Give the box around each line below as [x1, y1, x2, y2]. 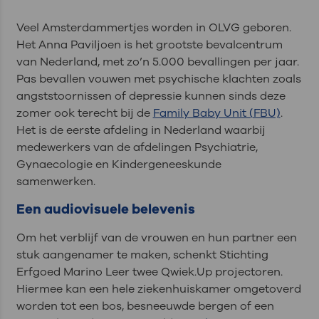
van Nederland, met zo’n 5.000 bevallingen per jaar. [16, 53, 299, 70]
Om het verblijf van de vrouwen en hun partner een [16, 230, 297, 246]
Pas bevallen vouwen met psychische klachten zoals [16, 70, 301, 87]
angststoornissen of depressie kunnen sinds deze [16, 88, 286, 104]
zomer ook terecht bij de [16, 105, 153, 121]
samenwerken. [16, 173, 95, 189]
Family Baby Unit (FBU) [152, 105, 281, 121]
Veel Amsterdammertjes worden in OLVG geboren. [16, 19, 291, 36]
